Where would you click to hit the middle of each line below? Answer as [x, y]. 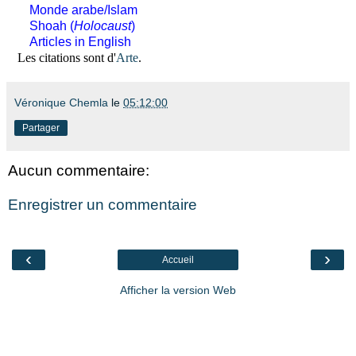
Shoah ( [52, 25]
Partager [41, 128]
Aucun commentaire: [79, 170]
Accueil [178, 259]
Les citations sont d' [67, 57]
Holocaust [103, 25]
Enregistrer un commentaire [103, 205]
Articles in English [81, 41]
